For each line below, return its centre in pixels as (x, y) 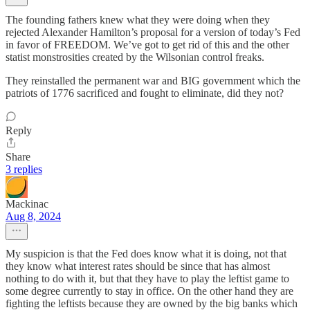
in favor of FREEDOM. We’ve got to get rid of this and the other (147, 44)
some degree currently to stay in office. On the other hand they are (149, 291)
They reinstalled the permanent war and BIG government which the (153, 80)
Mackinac (27, 203)
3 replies (24, 169)
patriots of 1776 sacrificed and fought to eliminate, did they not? (145, 93)
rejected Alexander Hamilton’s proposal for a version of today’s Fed (153, 32)
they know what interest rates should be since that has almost (138, 266)
